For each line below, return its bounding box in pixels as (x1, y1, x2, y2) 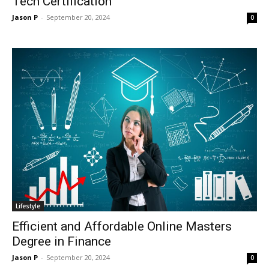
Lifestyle (16, 201, 40, 210)
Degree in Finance (12, 234, 111, 249)
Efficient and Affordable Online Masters (12, 219, 232, 234)
